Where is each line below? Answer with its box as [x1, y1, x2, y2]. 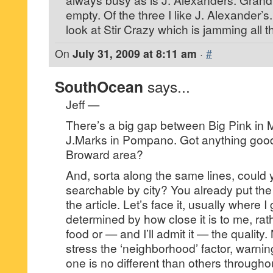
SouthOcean [55, 76, 143, 98]
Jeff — [66, 96, 99, 113]
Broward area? [66, 146, 143, 163]
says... [147, 76, 190, 97]
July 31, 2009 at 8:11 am [73, 46, 197, 62]
